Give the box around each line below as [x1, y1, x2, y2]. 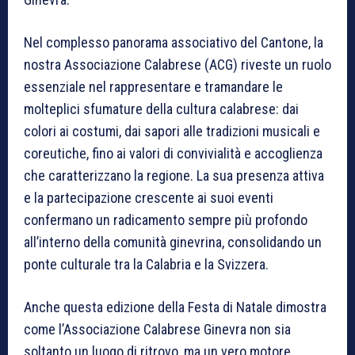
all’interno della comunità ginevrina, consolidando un [24, 233, 322, 250]
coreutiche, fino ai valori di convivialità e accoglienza [24, 144, 323, 162]
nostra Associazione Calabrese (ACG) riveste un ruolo [24, 55, 331, 73]
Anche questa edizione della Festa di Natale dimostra [24, 298, 326, 315]
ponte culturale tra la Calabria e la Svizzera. [24, 255, 269, 273]
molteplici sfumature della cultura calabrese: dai [24, 100, 299, 117]
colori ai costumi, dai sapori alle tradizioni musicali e [24, 122, 320, 139]
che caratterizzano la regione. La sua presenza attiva [24, 166, 324, 184]
